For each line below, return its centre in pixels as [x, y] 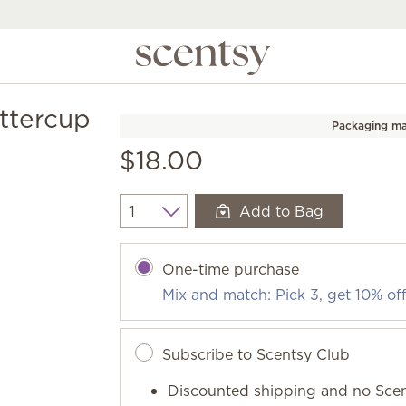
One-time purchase [231, 269]
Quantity [150, 221]
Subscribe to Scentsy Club [256, 354]
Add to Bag [282, 211]
